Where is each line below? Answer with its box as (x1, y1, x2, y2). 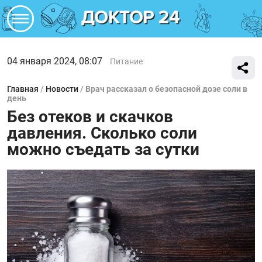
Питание (110, 57, 143, 66)
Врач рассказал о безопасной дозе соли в (85, 84, 247, 94)
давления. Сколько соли (7, 123, 197, 143)
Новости (46, 84, 78, 94)
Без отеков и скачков (7, 107, 173, 126)
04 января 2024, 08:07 (7, 56, 102, 67)
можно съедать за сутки (7, 140, 199, 159)
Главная (7, 84, 39, 94)
